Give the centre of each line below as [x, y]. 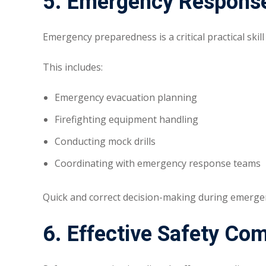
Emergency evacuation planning [126, 98]
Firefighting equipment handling [126, 120]
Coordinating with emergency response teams [158, 164]
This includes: [73, 67]
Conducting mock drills [105, 142]
